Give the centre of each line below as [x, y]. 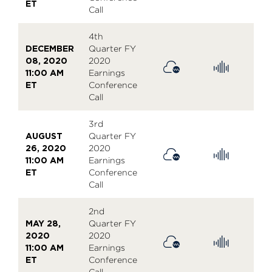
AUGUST [44, 136]
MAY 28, [43, 223]
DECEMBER [50, 48]
